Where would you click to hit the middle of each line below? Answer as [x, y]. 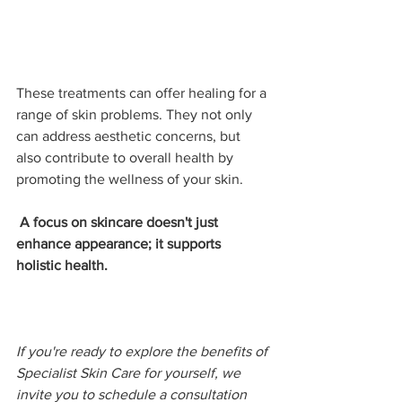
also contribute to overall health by [127, 157]
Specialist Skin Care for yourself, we [130, 372]
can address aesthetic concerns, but [130, 135]
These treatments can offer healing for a [143, 92]
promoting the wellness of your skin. [131, 179]
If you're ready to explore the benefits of [144, 351]
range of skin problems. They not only [136, 114]
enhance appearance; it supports [120, 243]
